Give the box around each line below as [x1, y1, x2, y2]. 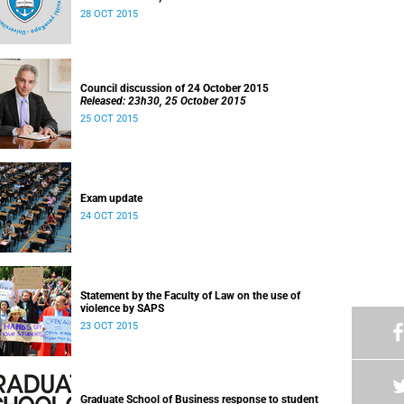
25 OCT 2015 [80, 113, 138, 124]
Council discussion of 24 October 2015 [80, 82, 269, 95]
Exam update [80, 192, 142, 205]
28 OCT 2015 [80, 8, 138, 20]
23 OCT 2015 [80, 320, 138, 332]
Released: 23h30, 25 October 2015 [80, 95, 246, 107]
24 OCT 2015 [80, 210, 138, 222]
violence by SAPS [80, 302, 164, 315]
